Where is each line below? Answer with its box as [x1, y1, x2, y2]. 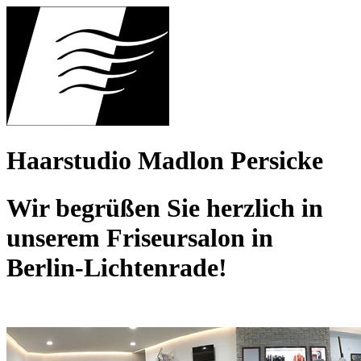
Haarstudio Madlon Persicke [6, 146, 323, 176]
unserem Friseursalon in [6, 222, 273, 252]
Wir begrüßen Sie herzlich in [6, 193, 323, 222]
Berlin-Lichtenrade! [6, 252, 227, 282]
